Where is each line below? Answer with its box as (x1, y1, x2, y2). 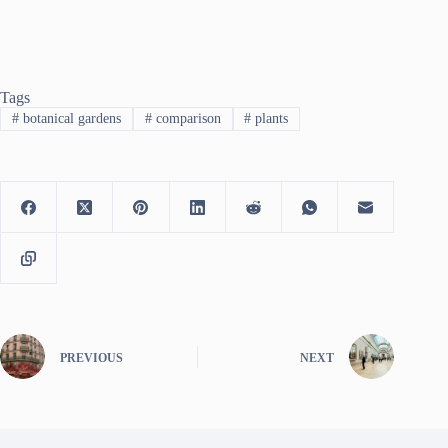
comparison (151, 111, 221, 127)
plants (251, 111, 289, 127)
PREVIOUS (60, 350, 123, 365)
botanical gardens (18, 111, 121, 127)
